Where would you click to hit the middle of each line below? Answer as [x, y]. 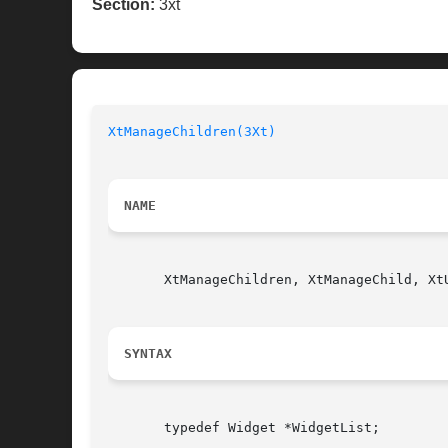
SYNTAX [148, 354]
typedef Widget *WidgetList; [244, 428]
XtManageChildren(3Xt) [192, 132]
